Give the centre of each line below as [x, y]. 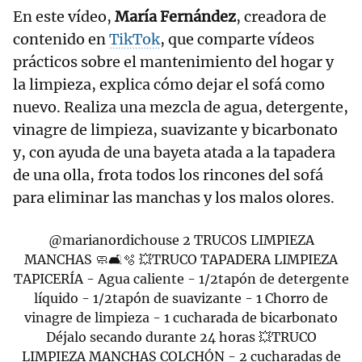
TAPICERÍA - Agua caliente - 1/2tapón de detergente [181, 278]
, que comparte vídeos [237, 39]
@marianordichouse [114, 240]
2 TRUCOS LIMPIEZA [246, 240]
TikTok [135, 39]
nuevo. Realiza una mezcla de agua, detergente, [181, 107]
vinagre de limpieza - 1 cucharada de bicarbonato [181, 317]
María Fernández [175, 16]
